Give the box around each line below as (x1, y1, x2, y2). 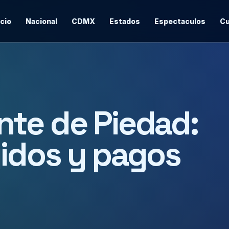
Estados (109, 17, 140, 26)
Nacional (26, 17, 57, 26)
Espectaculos (154, 17, 205, 26)
